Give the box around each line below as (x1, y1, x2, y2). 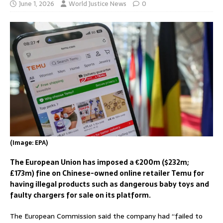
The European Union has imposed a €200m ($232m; (10, 156, 189, 168)
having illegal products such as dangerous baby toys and (10, 178, 209, 190)
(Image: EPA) (10, 137, 48, 148)
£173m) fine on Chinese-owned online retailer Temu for (10, 167, 204, 179)
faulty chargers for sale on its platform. (10, 189, 151, 201)
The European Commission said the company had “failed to (10, 210, 203, 222)
